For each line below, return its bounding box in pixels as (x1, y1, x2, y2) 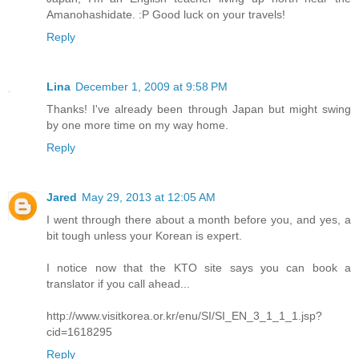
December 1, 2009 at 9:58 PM (75, 80, 228, 94)
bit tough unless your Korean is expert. (46, 229, 242, 243)
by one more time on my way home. (46, 119, 228, 132)
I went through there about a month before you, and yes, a (46, 213, 351, 227)
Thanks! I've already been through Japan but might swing (46, 103, 351, 116)
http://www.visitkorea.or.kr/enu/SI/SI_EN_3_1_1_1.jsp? (46, 309, 322, 323)
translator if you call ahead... (46, 277, 190, 291)
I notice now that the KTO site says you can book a (46, 261, 351, 275)
